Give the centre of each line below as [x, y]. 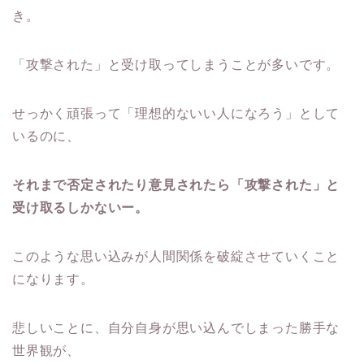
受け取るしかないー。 [80, 208]
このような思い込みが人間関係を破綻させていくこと [176, 257]
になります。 [53, 279]
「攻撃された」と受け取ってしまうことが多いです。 [176, 65]
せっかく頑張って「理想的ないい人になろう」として [176, 114]
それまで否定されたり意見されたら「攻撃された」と [176, 185]
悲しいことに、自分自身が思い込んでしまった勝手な [176, 328]
